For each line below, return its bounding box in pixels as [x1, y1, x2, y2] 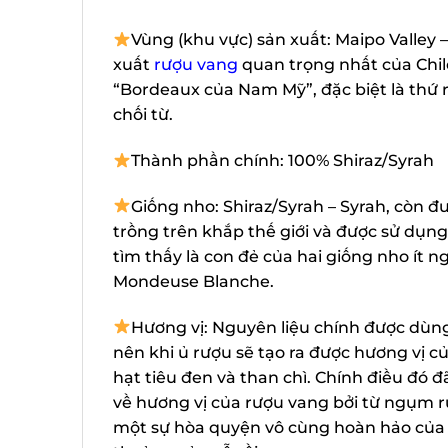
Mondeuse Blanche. [113, 271, 274, 291]
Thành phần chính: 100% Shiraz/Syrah [131, 151, 435, 171]
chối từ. [113, 105, 173, 125]
